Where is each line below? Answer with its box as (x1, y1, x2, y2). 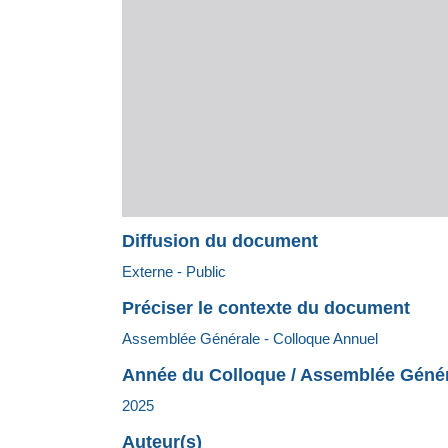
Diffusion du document (122, 231, 318, 252)
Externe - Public (122, 263, 226, 281)
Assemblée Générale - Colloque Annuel (122, 330, 378, 348)
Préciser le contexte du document (122, 298, 410, 319)
